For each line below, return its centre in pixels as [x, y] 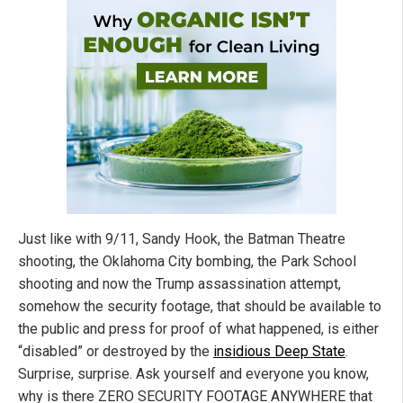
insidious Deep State [279, 352]
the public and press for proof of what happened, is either [198, 329]
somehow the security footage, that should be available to [200, 307]
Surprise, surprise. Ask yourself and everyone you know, [193, 374]
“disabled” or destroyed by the [116, 352]
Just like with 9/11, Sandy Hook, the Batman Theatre [182, 239]
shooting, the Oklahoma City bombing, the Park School [187, 262]
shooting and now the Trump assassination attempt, [179, 284]
